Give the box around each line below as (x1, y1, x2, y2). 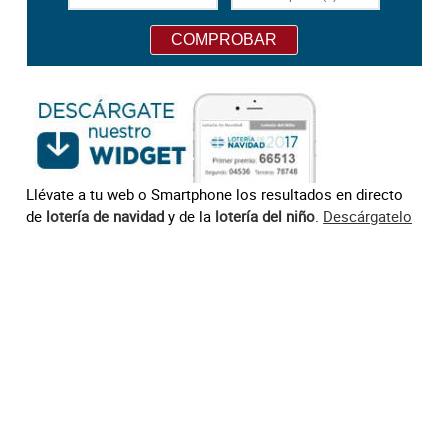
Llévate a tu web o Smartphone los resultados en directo (26, 183, 404, 204)
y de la (164, 205, 216, 226)
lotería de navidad (46, 205, 165, 226)
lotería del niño (215, 205, 316, 226)
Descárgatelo (323, 205, 413, 226)
